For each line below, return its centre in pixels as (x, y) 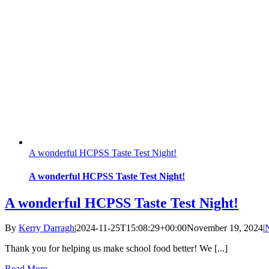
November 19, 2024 (225, 228)
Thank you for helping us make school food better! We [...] (116, 249)
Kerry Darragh (47, 228)
